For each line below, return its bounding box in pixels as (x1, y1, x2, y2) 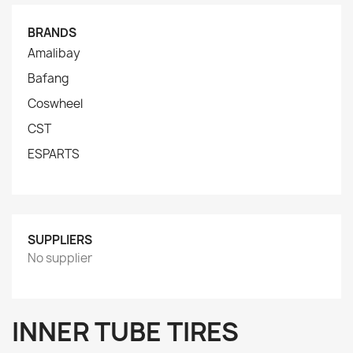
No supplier (28, 250, 92, 266)
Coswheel (28, 95, 83, 112)
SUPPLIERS (28, 232, 92, 248)
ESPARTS (28, 146, 80, 162)
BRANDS (28, 24, 76, 41)
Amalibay (28, 45, 80, 61)
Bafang (28, 70, 69, 87)
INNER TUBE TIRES (12, 314, 239, 349)
